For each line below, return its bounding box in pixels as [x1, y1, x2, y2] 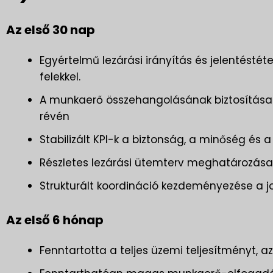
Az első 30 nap [6, 21, 95, 38]
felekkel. [40, 69, 80, 84]
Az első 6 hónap [6, 211, 104, 229]
